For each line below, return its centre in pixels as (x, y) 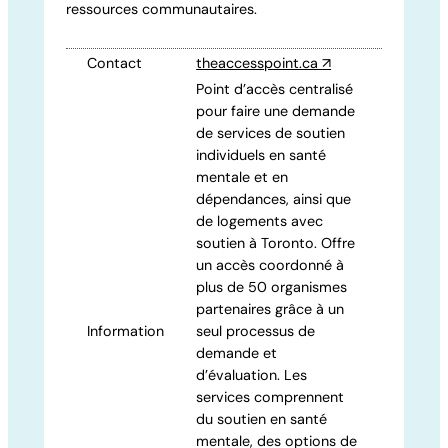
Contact (115, 62)
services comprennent (270, 396)
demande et (237, 352)
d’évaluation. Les (252, 374)
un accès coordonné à (270, 264)
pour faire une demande (276, 110)
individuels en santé (261, 154)
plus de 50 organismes (272, 286)
